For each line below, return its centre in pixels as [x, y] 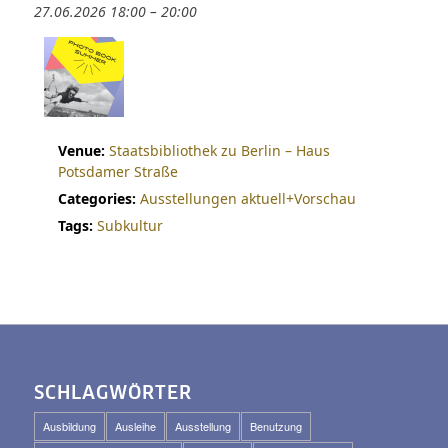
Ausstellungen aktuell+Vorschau [247, 198]
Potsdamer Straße [117, 171]
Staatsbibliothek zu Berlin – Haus [219, 150]
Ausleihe [135, 425]
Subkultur [129, 225]
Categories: [96, 198]
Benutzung [275, 425]
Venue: [81, 150]
